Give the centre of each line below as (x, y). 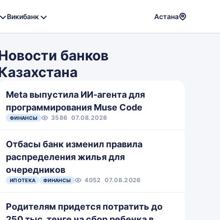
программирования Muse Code (74, 107)
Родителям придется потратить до (84, 206)
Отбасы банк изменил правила (74, 144)
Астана (166, 16)
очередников (36, 170)
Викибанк (23, 16)
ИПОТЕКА (23, 180)
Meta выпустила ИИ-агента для (75, 95)
